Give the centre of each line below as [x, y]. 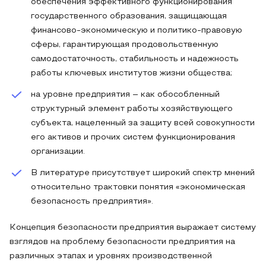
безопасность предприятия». [92, 202]
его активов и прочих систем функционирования [133, 137]
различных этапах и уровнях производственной [111, 256]
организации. [58, 152]
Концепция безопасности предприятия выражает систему [133, 228]
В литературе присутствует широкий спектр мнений [143, 173]
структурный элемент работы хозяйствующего [132, 109]
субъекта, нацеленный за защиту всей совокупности [143, 123]
